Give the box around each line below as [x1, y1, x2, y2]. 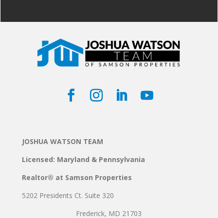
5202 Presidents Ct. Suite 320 [21, 191, 114, 200]
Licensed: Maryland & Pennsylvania [21, 155, 147, 164]
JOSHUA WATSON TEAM [21, 137, 103, 146]
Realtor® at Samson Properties [21, 173, 132, 182]
